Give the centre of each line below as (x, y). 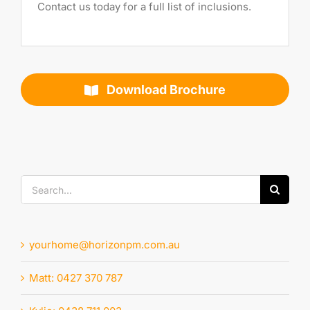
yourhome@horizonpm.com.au (104, 245)
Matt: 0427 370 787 (76, 278)
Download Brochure (166, 90)
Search (38, 184)
